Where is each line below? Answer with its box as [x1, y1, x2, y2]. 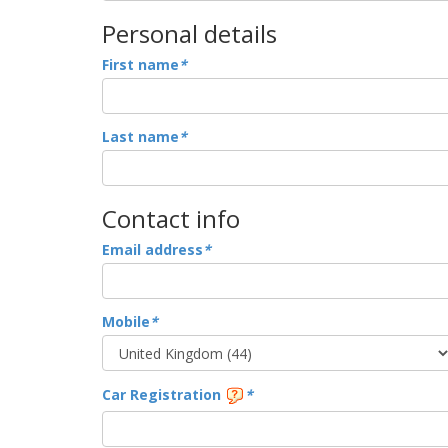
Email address [102, 240, 203, 259]
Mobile [102, 312, 150, 331]
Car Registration [102, 384, 225, 404]
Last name [102, 127, 179, 146]
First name [102, 55, 179, 74]
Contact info [102, 202, 240, 235]
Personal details [102, 17, 277, 50]
